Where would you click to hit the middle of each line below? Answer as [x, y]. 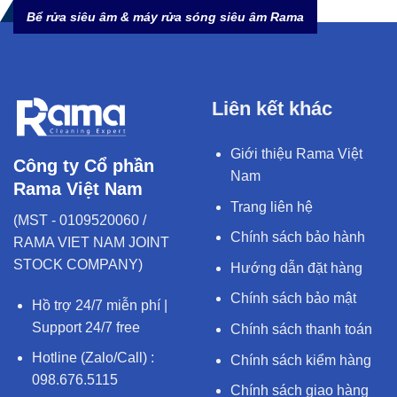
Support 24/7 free [86, 327]
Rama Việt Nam [78, 188]
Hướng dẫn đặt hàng [296, 268]
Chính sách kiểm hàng [300, 360]
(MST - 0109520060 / [80, 220]
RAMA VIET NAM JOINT [91, 242]
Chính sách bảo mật [293, 299]
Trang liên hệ [271, 206]
